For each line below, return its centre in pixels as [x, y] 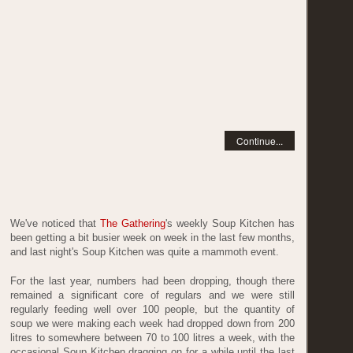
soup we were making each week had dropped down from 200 [152, 324]
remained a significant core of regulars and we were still [152, 295]
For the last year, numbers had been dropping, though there [152, 281]
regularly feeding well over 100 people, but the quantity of [152, 310]
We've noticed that [55, 223]
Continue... [260, 140]
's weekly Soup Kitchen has [230, 223]
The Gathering [133, 223]
